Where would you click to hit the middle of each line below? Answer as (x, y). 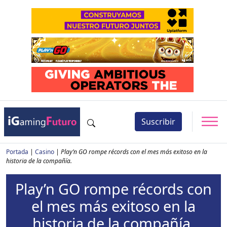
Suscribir (158, 122)
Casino (45, 152)
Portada (17, 152)
